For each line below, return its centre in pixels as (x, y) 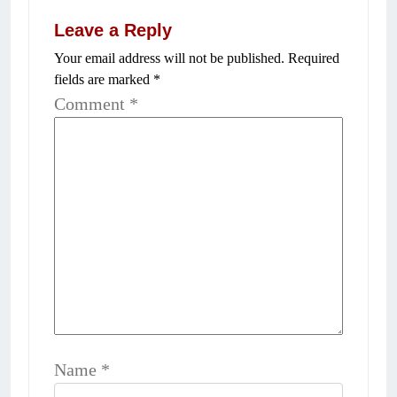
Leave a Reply (113, 30)
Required (314, 58)
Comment (92, 104)
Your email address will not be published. (169, 58)
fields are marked (104, 79)
